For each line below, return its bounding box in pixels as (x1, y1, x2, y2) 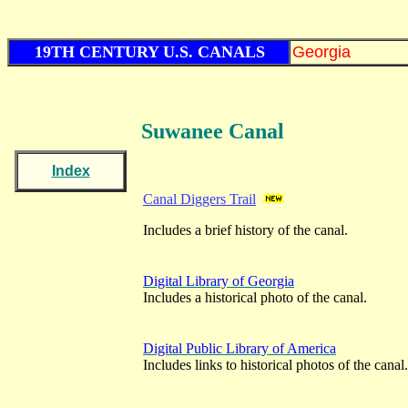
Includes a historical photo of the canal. (143, 290, 367, 305)
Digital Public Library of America (143, 341, 336, 356)
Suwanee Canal (141, 119, 284, 143)
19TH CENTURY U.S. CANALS (34, 43, 265, 61)
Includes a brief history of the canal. (143, 222, 348, 238)
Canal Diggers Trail (143, 191, 256, 207)
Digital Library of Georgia (143, 273, 294, 289)
